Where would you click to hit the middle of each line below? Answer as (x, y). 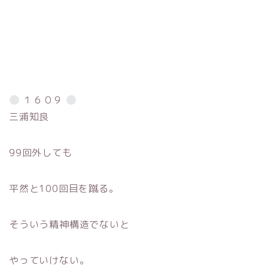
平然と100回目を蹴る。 (64, 188)
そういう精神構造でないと (69, 224)
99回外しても (41, 152)
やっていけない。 (49, 260)
